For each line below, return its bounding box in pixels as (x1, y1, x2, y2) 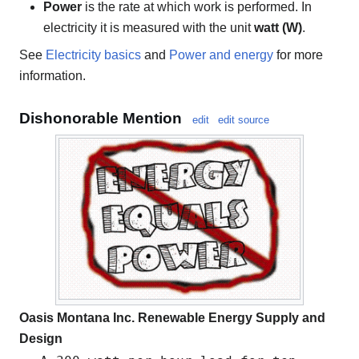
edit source (218, 114, 269, 127)
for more (273, 47, 323, 62)
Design (19, 332, 63, 346)
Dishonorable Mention (19, 110, 182, 127)
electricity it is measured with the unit (43, 20, 254, 34)
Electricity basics (46, 47, 141, 62)
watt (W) (254, 20, 302, 34)
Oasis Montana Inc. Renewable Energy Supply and (19, 311, 325, 325)
